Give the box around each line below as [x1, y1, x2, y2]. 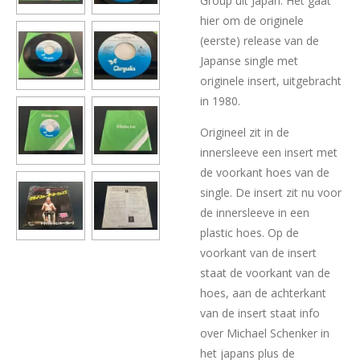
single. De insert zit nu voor [200, 185, 342, 201]
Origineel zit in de [200, 125, 289, 141]
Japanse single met [200, 53, 298, 69]
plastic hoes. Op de [200, 225, 299, 241]
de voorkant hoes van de [200, 165, 329, 181]
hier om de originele [200, 13, 304, 29]
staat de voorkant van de [200, 265, 330, 281]
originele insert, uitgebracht [200, 73, 342, 89]
